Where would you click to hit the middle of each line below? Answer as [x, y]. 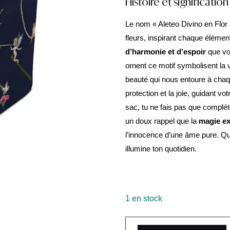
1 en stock [144, 198]
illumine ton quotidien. [161, 149]
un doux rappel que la [162, 121]
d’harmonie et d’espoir [166, 52]
